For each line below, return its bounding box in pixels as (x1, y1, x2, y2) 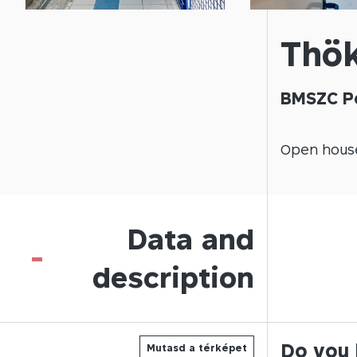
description (92, 260, 254, 294)
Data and (127, 222, 254, 256)
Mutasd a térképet (147, 342, 247, 354)
